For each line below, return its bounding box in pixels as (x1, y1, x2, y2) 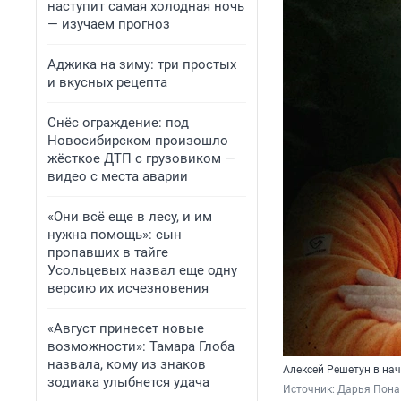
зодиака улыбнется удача (47, 374, 209, 390)
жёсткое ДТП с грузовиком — (47, 150, 235, 166)
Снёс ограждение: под (47, 115, 189, 131)
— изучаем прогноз (47, 16, 170, 32)
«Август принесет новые (47, 320, 204, 337)
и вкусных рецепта (47, 74, 167, 90)
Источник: (283, 383, 337, 397)
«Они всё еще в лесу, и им (47, 209, 212, 225)
